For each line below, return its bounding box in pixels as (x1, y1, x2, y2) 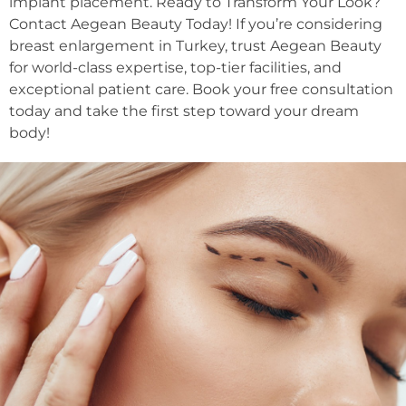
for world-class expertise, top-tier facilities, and (9, 58, 342, 76)
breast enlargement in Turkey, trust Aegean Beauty (9, 36, 382, 54)
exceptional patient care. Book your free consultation (9, 80, 393, 98)
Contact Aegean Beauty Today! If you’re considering (9, 14, 382, 33)
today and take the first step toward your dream (9, 101, 359, 120)
